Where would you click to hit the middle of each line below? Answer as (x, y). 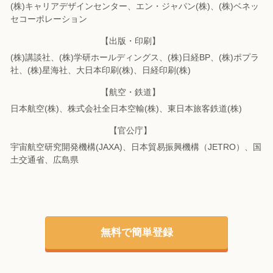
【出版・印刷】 (130, 41)
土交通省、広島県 (44, 159)
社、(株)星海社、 (43, 70)
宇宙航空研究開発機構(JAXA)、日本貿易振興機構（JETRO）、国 (136, 147)
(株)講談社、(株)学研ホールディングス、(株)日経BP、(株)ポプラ (135, 57)
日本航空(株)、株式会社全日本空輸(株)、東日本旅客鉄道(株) (126, 108)
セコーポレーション (49, 19)
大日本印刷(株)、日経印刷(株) (133, 70)
